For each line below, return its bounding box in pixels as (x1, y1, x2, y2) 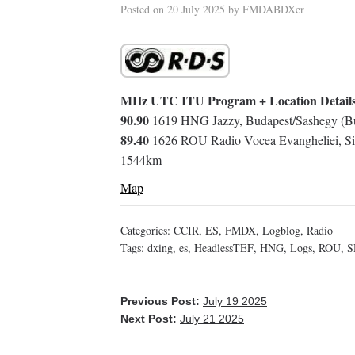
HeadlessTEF (194, 240, 254, 256)
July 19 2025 (203, 295, 267, 308)
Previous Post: (120, 295, 203, 308)
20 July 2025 (167, 2, 225, 17)
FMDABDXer (242, 2, 304, 17)
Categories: (120, 223, 174, 239)
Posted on (120, 2, 167, 17)
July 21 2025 (180, 312, 244, 326)
